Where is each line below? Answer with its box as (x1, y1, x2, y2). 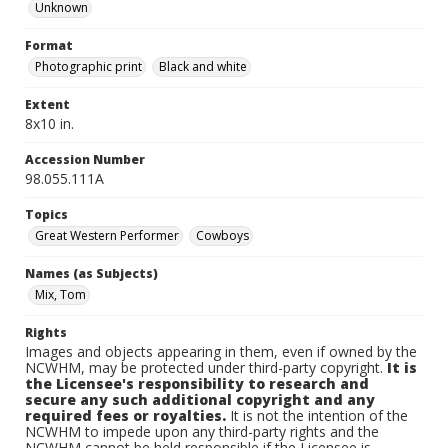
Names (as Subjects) (25, 265, 158, 282)
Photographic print (35, 58, 142, 75)
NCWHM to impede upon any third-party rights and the (25, 422, 379, 441)
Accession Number (25, 151, 145, 168)
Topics (25, 206, 68, 223)
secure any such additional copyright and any (25, 390, 375, 409)
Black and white (159, 58, 247, 75)
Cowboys (196, 227, 249, 244)
